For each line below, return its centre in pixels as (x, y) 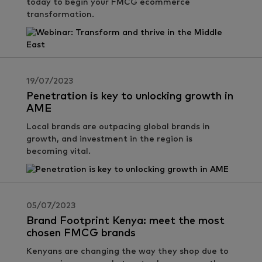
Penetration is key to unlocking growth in (130, 96)
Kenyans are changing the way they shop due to (127, 251)
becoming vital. (58, 151)
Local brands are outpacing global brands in (118, 127)
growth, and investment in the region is (109, 139)
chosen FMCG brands (81, 233)
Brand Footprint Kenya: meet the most (125, 221)
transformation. (60, 15)
